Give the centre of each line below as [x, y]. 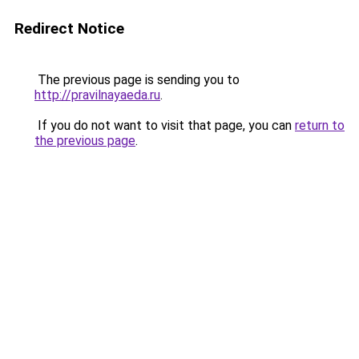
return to [320, 125]
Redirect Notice [69, 28]
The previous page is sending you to [137, 80]
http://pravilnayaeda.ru [97, 95]
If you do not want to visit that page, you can [165, 125]
